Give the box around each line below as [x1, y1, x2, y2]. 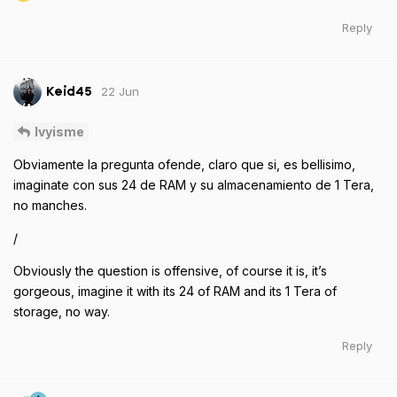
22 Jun [101, 83, 139, 98]
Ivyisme [35, 123, 84, 139]
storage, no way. [13, 303, 110, 319]
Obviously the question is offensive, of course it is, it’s [13, 262, 327, 278]
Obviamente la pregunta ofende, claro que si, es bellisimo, [13, 156, 355, 172]
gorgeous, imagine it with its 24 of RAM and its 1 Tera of [13, 283, 337, 299]
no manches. [13, 197, 87, 213]
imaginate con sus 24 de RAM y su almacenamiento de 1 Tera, [13, 176, 374, 192]
